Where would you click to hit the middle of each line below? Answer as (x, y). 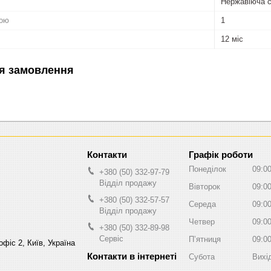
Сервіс (111, 238)
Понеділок (207, 169)
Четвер (202, 222)
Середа (202, 204)
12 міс (232, 39)
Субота (202, 257)
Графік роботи (221, 154)
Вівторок (204, 187)
